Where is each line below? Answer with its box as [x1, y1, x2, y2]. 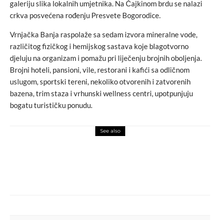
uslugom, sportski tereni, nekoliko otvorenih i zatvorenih [10, 77, 191, 86]
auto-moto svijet [69, 146, 118, 154]
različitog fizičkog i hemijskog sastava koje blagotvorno [10, 41, 189, 51]
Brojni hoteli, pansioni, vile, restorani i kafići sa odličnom [10, 65, 190, 74]
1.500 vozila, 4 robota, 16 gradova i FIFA [69, 157, 196, 167]
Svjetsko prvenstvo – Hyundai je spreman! [69, 166, 208, 176]
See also [100, 127, 120, 134]
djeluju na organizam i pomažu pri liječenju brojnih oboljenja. [10, 53, 202, 62]
